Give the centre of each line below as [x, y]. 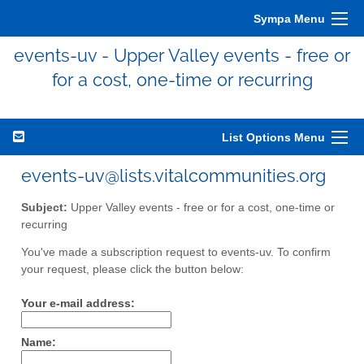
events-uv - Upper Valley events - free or [182, 55]
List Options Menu [273, 137]
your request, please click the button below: [132, 270]
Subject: [44, 207]
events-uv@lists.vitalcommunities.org [173, 175]
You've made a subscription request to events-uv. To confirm [176, 253]
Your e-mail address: [78, 304]
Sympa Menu [289, 19]
